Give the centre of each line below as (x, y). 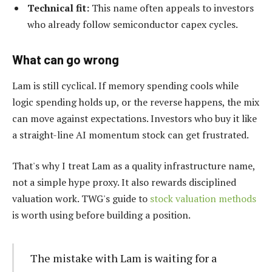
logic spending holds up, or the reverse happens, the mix (136, 102)
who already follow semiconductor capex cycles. (133, 24)
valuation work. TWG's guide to (81, 199)
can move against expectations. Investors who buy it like (134, 118)
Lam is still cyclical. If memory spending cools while (125, 85)
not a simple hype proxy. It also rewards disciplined (124, 182)
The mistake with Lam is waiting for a (123, 258)
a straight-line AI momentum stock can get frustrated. (131, 134)
